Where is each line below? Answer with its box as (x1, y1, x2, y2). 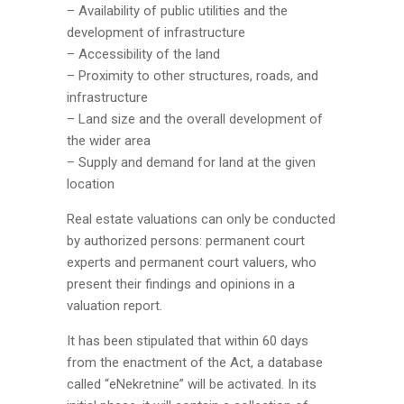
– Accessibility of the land (67, 46, 220, 62)
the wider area (67, 133, 151, 149)
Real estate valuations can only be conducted (67, 211, 335, 227)
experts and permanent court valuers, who (67, 254, 317, 271)
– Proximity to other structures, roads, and (67, 68, 318, 84)
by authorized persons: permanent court (67, 233, 305, 249)
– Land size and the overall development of (67, 111, 323, 127)
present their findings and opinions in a (67, 276, 295, 292)
